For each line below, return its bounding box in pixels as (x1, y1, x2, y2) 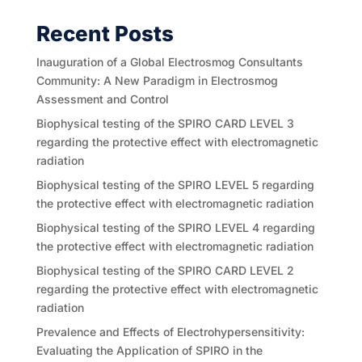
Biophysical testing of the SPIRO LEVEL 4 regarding (36, 221, 315, 235)
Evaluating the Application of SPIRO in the (36, 343, 263, 358)
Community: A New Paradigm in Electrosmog (36, 74, 278, 88)
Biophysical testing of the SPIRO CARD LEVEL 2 (36, 263, 294, 278)
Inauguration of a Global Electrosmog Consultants (36, 55, 303, 69)
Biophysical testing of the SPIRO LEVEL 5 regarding (36, 178, 314, 192)
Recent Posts (36, 21, 174, 47)
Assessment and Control (36, 92, 169, 107)
